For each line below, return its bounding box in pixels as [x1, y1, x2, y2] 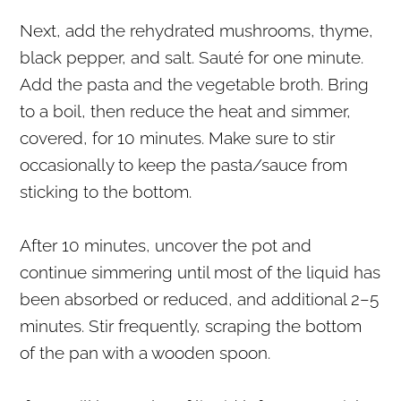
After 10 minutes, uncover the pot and [20, 235, 312, 255]
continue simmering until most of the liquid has [20, 261, 381, 282]
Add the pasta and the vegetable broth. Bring [20, 73, 370, 94]
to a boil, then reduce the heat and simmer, [20, 100, 352, 121]
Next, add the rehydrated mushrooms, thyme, [20, 20, 374, 40]
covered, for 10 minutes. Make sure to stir [20, 127, 336, 148]
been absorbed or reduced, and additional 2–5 [20, 288, 380, 309]
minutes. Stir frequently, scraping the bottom [20, 315, 363, 336]
